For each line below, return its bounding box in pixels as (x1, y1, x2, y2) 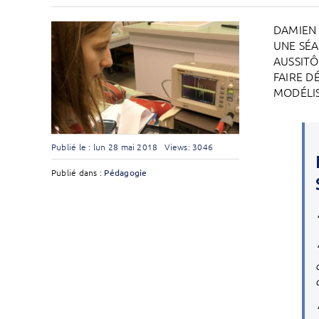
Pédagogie (104, 166, 147, 178)
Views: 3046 (164, 140, 214, 152)
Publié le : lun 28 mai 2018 (51, 140, 158, 152)
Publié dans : (51, 166, 105, 178)
